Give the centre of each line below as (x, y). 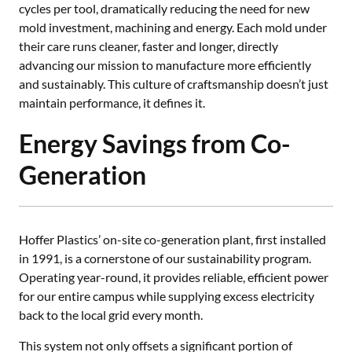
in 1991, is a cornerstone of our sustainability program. (165, 258)
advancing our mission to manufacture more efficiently (165, 65)
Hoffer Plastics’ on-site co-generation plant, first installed (172, 239)
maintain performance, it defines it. (112, 103)
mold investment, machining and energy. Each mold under (173, 27)
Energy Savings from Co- (154, 143)
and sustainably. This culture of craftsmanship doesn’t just (174, 84)
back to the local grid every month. (111, 315)
